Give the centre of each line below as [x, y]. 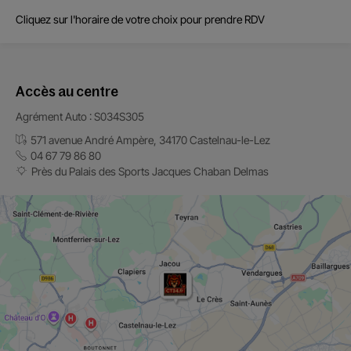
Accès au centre [67, 92]
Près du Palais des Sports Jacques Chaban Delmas [150, 171]
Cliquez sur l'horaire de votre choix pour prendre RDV [140, 19]
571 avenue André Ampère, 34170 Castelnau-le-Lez [150, 140]
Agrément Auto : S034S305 [80, 116]
